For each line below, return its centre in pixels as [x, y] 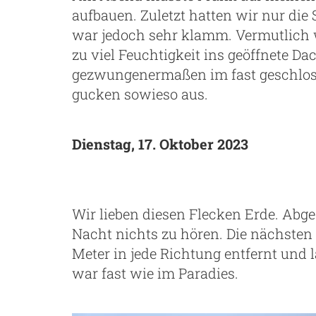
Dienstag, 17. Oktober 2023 [160, 144]
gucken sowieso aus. [140, 94]
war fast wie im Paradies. [155, 273]
